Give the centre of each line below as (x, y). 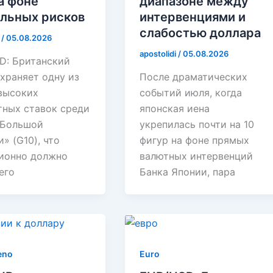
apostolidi (159, 54)
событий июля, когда (191, 93)
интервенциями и (193, 17)
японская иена (175, 109)
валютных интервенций (197, 156)
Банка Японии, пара (188, 172)
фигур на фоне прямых (195, 140)
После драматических (194, 77)
